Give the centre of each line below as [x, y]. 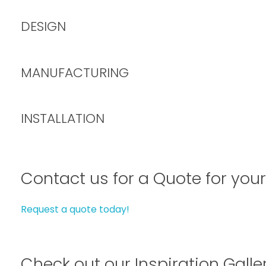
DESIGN [43, 26]
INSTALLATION [63, 119]
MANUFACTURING [75, 72]
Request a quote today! [75, 210]
